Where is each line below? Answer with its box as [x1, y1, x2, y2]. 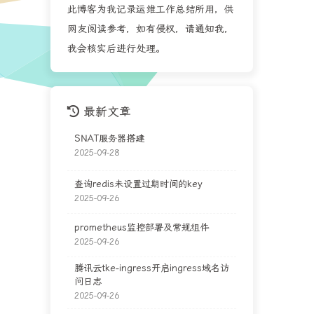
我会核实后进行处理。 [67, 43, 165, 55]
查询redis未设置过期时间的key [74, 179, 203, 190]
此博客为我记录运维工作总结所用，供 [67, 4, 234, 15]
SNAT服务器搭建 [74, 133, 144, 144]
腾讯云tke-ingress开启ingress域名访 [74, 262, 229, 273]
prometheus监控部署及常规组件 [74, 221, 209, 233]
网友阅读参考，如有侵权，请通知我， [67, 23, 234, 35]
